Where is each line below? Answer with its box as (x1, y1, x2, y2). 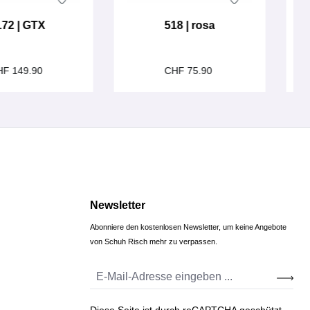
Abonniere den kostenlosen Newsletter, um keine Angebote (90, 223, 286, 231)
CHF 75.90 (164, 65, 215, 76)
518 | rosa (164, 19, 215, 31)
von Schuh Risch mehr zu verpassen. (90, 237, 217, 246)
